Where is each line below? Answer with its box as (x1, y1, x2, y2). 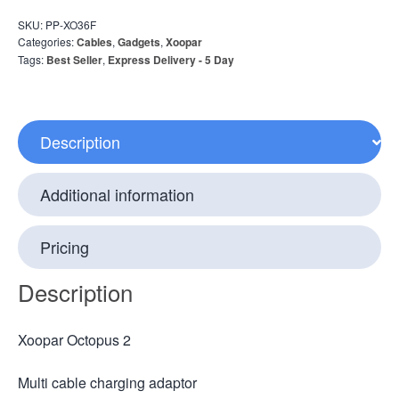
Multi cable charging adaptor (18, 371, 197, 393)
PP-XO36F (45, 17, 96, 33)
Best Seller (46, 52, 102, 69)
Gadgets (118, 34, 160, 51)
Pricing (40, 235, 89, 259)
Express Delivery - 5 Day (108, 52, 234, 69)
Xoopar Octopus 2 (18, 329, 131, 350)
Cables (77, 34, 112, 51)
